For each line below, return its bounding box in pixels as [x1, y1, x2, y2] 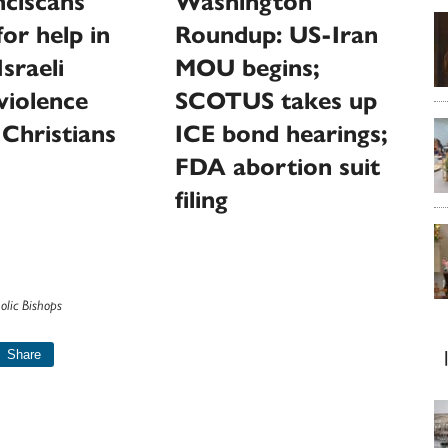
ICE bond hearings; [175, 119, 389, 150]
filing [175, 185, 229, 216]
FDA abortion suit [175, 152, 381, 183]
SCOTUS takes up [175, 86, 378, 117]
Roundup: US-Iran [175, 20, 379, 51]
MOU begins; [175, 53, 321, 84]
